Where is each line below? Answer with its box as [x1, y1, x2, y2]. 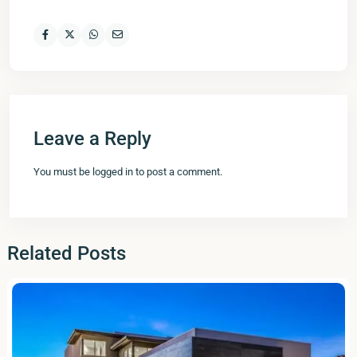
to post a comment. [133, 165, 222, 178]
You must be [33, 165, 92, 178]
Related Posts [7, 241, 126, 265]
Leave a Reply [33, 127, 151, 150]
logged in [92, 165, 133, 178]
